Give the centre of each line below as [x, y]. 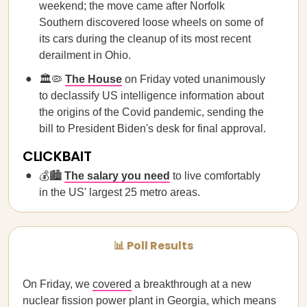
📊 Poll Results [153, 246]
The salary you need [117, 176]
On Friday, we [58, 284]
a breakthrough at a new [192, 284]
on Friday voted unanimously [194, 79]
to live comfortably [215, 176]
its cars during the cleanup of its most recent [145, 39]
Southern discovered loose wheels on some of [151, 22]
